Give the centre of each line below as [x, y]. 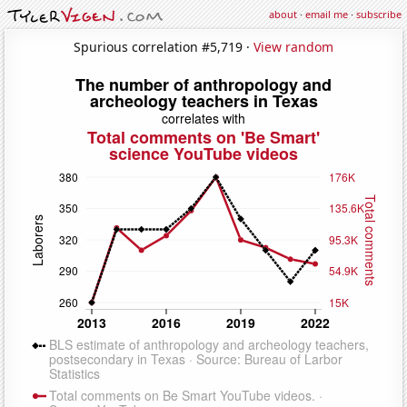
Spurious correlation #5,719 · [164, 46]
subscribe [379, 14]
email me [327, 14]
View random [293, 46]
